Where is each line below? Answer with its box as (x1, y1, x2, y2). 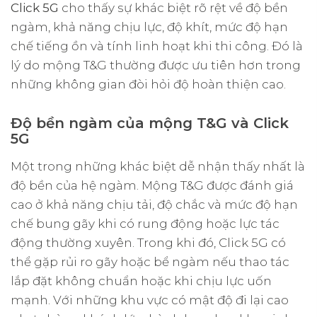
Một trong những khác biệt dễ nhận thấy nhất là (11, 158, 305, 173)
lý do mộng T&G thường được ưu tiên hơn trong (11, 57, 301, 72)
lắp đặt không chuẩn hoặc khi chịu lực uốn (11, 273, 272, 288)
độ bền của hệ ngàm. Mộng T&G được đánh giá (11, 178, 294, 192)
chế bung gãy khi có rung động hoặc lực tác (11, 216, 279, 231)
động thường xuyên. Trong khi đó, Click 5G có (11, 235, 286, 250)
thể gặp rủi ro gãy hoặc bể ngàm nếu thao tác (11, 254, 289, 269)
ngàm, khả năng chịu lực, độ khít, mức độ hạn (11, 19, 288, 34)
